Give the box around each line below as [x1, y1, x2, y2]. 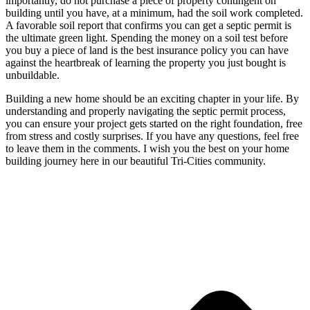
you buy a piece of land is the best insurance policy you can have [6, 44, 289, 57]
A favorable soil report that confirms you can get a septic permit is [6, 19, 291, 32]
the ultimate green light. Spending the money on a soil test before [6, 32, 288, 44]
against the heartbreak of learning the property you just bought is [6, 57, 286, 69]
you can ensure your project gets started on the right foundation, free [6, 118, 302, 130]
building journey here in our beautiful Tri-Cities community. [6, 155, 266, 167]
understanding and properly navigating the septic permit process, [6, 105, 286, 118]
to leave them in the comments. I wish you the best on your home [6, 143, 289, 155]
